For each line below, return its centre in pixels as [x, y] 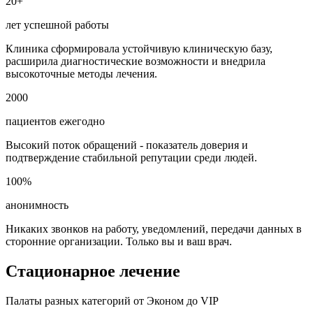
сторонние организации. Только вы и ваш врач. [119, 242]
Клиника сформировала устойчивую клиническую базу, [139, 49]
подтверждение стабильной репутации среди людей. [131, 158]
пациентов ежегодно [55, 122]
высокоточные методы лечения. [81, 74]
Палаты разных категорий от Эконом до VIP [112, 301]
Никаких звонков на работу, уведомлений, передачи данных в [154, 229]
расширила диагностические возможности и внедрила [136, 61]
